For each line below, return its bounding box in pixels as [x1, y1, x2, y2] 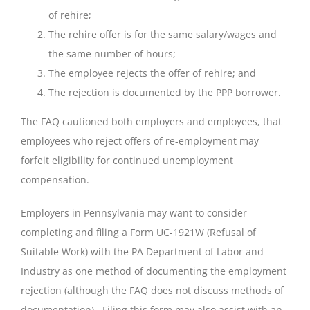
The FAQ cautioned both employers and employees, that [21, 114, 282, 128]
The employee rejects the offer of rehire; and [48, 66, 256, 80]
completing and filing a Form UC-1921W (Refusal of [21, 225, 256, 239]
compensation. [21, 172, 89, 186]
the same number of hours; [48, 46, 176, 60]
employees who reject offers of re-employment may [21, 134, 259, 147]
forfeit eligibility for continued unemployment [21, 153, 233, 167]
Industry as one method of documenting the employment [21, 264, 286, 277]
